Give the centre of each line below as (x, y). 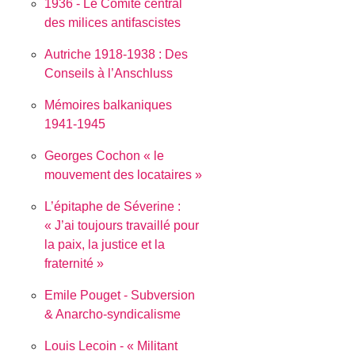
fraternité (69, 263)
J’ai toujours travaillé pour (127, 225)
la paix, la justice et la (105, 244)
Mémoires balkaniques (109, 105)
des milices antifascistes (113, 22)
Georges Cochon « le (105, 155)
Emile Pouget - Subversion (120, 295)
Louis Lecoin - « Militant (111, 345)
